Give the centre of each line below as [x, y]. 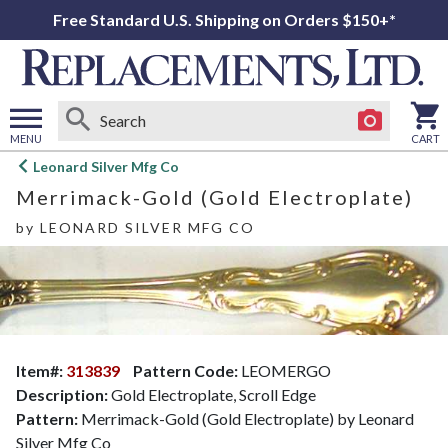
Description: [62, 395]
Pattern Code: [185, 371]
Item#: [41, 371]
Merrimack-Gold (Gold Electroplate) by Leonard [246, 419]
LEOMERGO [284, 371]
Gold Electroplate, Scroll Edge [212, 395]
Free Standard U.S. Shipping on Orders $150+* [224, 19]
